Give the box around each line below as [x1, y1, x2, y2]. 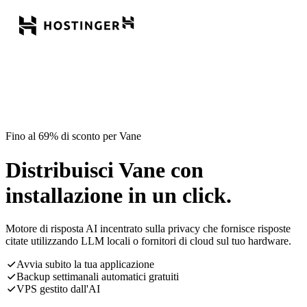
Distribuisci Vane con [5, 157, 204, 182]
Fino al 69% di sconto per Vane [5, 130, 141, 143]
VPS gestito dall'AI [16, 283, 100, 295]
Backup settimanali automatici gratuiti [16, 271, 179, 283]
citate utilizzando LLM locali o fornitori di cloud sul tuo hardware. [5, 235, 291, 247]
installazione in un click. [5, 182, 232, 208]
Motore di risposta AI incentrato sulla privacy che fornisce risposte [5, 223, 291, 235]
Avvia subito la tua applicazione [16, 258, 154, 271]
